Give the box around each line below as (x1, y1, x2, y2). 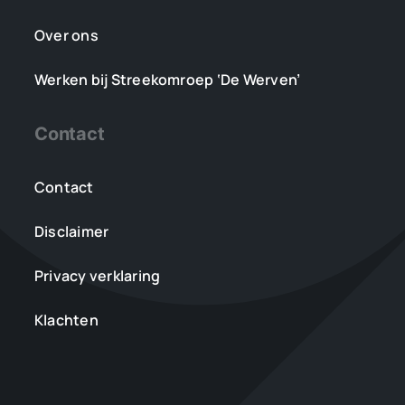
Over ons (33, 24, 99, 45)
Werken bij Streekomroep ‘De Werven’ (33, 69, 301, 89)
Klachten (33, 309, 99, 330)
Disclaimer (33, 221, 109, 241)
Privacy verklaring (33, 265, 161, 286)
